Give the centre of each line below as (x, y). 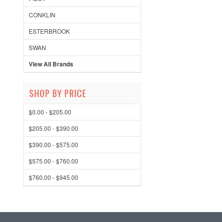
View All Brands (51, 64)
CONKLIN (42, 15)
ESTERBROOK (49, 31)
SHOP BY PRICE (58, 93)
